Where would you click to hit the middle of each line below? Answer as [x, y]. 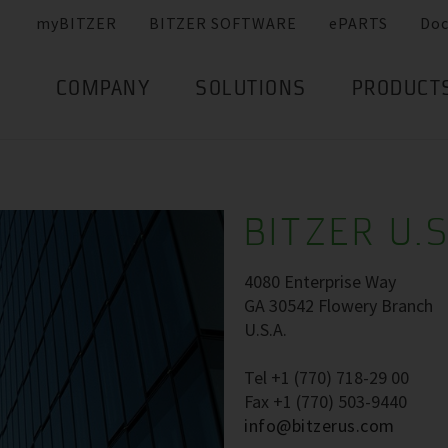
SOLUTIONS [251, 90]
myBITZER [76, 23]
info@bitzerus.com [319, 425]
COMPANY [102, 90]
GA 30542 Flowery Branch [338, 305]
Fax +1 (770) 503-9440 [325, 401]
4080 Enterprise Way [320, 281]
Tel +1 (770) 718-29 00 [326, 377]
